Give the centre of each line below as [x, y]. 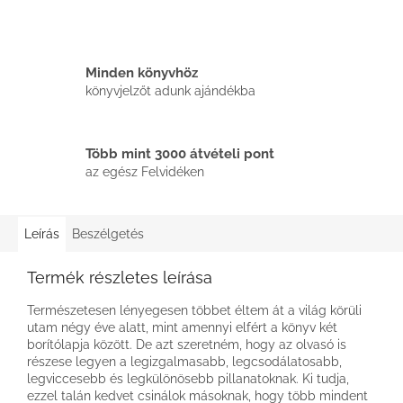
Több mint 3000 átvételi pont [180, 154]
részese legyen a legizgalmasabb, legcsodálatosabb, [184, 361]
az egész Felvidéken [145, 172]
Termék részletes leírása [120, 277]
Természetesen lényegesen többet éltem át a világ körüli [194, 310]
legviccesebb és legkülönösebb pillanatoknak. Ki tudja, [188, 378]
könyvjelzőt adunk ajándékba [170, 91]
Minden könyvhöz [142, 73]
